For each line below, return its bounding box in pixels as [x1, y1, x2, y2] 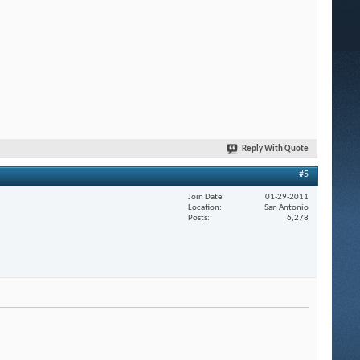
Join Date [188, 192, 222, 202]
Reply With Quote [242, 145, 309, 154]
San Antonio [264, 202, 309, 212]
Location [188, 202, 219, 212]
